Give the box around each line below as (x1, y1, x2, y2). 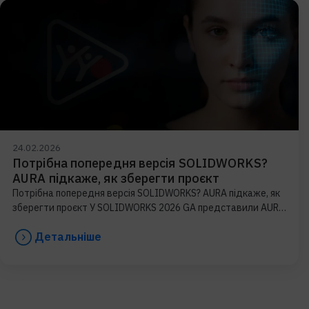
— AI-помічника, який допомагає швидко (12, 215, 196, 228)
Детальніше (34, 230, 101, 244)
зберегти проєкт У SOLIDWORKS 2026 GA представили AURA (12, 201, 285, 214)
